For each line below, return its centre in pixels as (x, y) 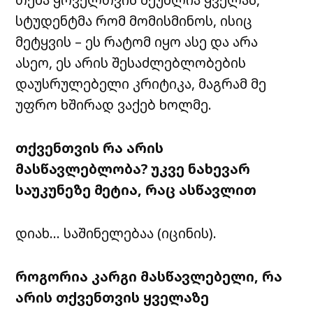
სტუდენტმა (54, 21)
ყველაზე (176, 298)
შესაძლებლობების (179, 63)
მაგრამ (223, 84)
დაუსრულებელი (73, 84)
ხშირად (88, 105)
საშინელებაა (109, 233)
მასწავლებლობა (79, 169)
